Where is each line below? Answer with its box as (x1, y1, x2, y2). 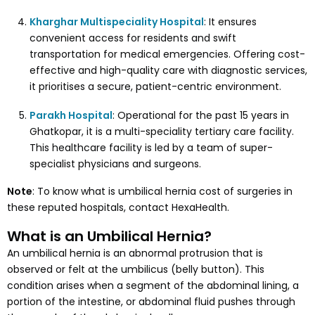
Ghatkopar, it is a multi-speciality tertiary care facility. (30, 124, 294, 139)
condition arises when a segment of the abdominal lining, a (7, 278, 299, 293)
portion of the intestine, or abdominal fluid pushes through (7, 295, 295, 309)
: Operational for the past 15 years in (112, 108, 289, 123)
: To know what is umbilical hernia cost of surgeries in (32, 184, 292, 199)
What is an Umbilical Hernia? (7, 226, 212, 247)
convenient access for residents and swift (30, 31, 236, 46)
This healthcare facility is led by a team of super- (30, 141, 273, 155)
